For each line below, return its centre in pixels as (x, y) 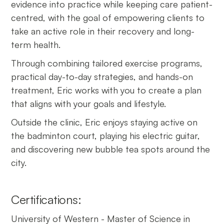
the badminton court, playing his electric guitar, (106, 135)
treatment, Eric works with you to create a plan (106, 90)
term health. (36, 44)
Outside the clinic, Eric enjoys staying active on (104, 122)
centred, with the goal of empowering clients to (108, 17)
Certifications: (46, 199)
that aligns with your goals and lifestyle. (89, 103)
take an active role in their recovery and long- (103, 31)
